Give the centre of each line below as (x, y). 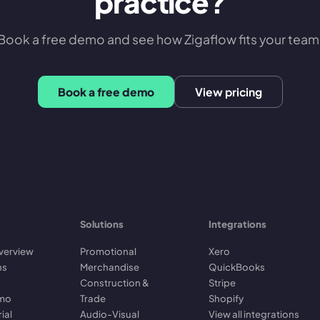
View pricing (228, 92)
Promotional (108, 251)
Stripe (222, 283)
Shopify (226, 299)
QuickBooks (237, 267)
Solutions (102, 224)
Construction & (115, 283)
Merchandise (110, 267)
